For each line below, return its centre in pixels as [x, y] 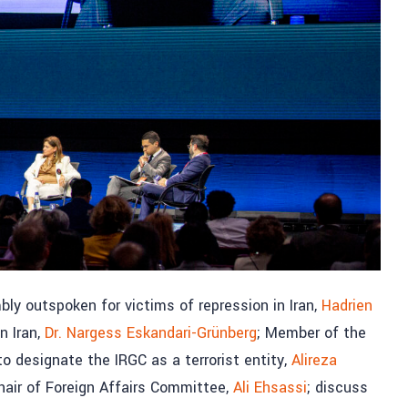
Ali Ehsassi [270, 387]
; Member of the [311, 332]
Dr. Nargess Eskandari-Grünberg [151, 332]
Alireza [314, 360]
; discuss [337, 387]
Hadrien [347, 305]
